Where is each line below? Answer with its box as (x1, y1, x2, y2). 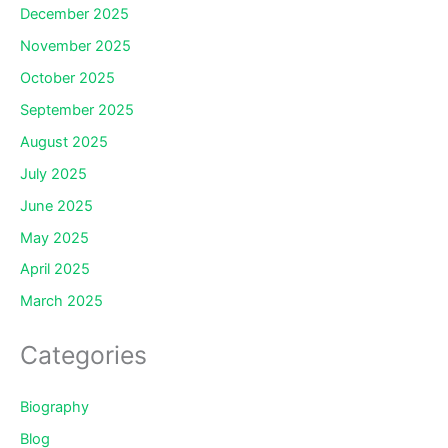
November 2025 (20, 36, 131, 55)
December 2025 (20, 4, 129, 23)
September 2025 (20, 100, 134, 119)
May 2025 (20, 228, 89, 247)
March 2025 (20, 292, 103, 311)
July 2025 (20, 164, 87, 183)
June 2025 (20, 196, 93, 215)
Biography (20, 397, 89, 416)
